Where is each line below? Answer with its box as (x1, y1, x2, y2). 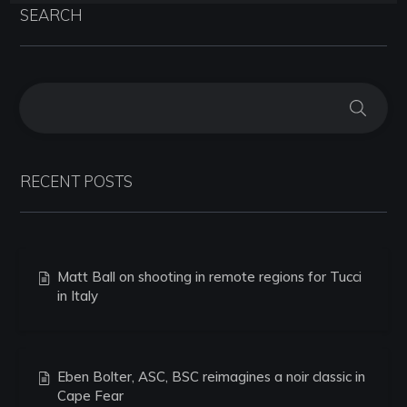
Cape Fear (57, 386, 124, 404)
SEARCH (20, 5, 83, 25)
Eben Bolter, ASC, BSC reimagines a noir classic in (57, 367, 365, 385)
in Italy (57, 286, 98, 304)
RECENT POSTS (20, 171, 133, 191)
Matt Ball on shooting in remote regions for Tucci (57, 267, 362, 285)
